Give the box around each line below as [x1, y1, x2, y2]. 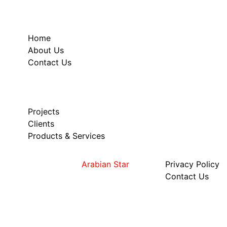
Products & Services [28, 130, 105, 141]
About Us [28, 45, 64, 55]
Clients [28, 118, 54, 129]
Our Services [8, 84, 95, 101]
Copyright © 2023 [8, 159, 82, 169]
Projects [28, 106, 59, 117]
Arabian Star [82, 159, 129, 169]
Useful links [8, 10, 86, 28]
